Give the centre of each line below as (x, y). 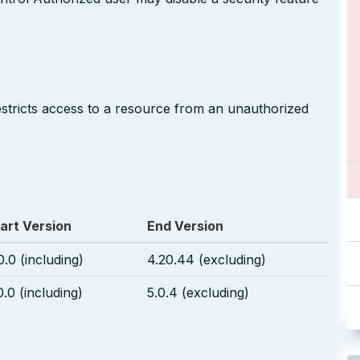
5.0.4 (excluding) (198, 292)
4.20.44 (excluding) (207, 259)
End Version (185, 225)
